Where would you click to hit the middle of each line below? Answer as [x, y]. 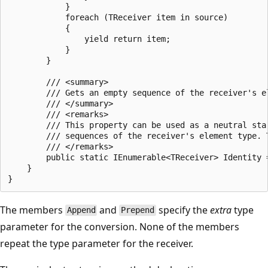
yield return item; [89, 39]
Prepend [138, 210]
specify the [183, 210]
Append [81, 210]
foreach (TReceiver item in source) [118, 17]
